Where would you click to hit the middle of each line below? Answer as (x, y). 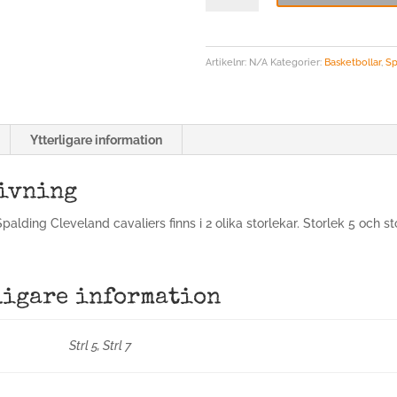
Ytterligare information (96, 140)
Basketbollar (352, 62)
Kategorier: (297, 62)
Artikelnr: (227, 62)
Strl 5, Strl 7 (101, 346)
